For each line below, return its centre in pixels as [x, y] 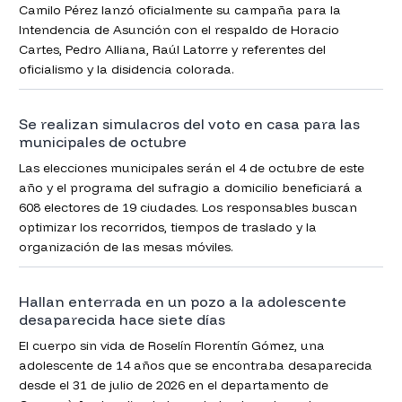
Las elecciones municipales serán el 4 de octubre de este [191, 168]
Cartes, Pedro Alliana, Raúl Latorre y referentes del [172, 49]
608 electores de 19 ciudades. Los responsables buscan [188, 208]
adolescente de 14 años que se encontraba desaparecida [195, 366]
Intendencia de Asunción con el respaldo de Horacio [179, 29]
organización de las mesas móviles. [126, 247]
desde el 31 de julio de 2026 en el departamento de [173, 385]
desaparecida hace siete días [122, 320]
